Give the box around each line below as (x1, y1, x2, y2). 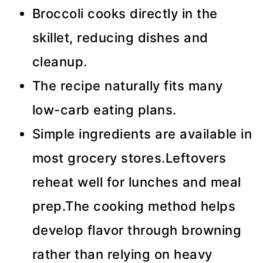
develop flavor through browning (32, 222, 242, 238)
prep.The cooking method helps (32, 198, 236, 214)
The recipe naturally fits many (32, 78, 223, 94)
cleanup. (32, 54, 87, 70)
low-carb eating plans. (32, 102, 177, 118)
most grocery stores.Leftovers (32, 150, 227, 166)
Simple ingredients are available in (32, 126, 252, 142)
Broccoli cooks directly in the (32, 6, 218, 22)
